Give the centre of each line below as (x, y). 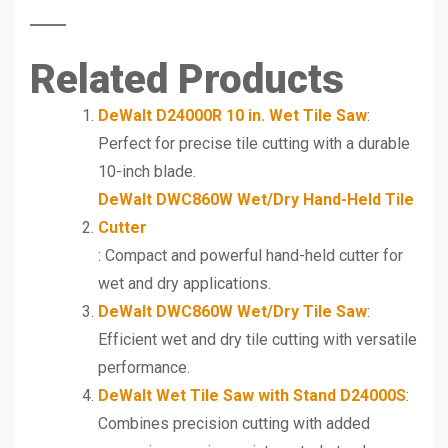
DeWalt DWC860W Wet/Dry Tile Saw (232, 311)
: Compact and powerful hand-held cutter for (250, 255)
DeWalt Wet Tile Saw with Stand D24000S (252, 395)
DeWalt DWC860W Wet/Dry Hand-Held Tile (256, 199)
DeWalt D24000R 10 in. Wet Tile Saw (232, 115)
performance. (144, 367)
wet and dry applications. (184, 283)
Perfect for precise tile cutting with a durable (254, 143)
